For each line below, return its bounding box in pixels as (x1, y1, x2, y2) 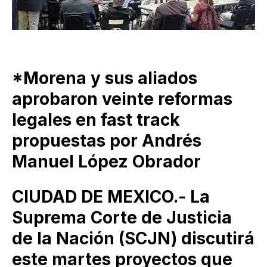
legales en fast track (12, 109, 180, 130)
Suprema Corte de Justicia (12, 207, 232, 228)
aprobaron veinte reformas (12, 88, 232, 109)
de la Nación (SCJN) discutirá (12, 228, 254, 249)
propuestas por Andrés (12, 130, 201, 151)
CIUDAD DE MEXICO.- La (12, 186, 210, 207)
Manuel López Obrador (12, 151, 201, 172)
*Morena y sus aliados (12, 67, 197, 88)
